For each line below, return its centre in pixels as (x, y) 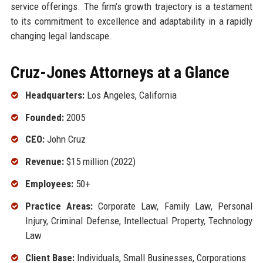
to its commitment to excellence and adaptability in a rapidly (131, 21)
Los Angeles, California (130, 95)
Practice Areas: (59, 206)
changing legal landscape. (61, 36)
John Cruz (65, 139)
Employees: (49, 183)
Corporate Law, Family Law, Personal (173, 206)
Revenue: (44, 162)
